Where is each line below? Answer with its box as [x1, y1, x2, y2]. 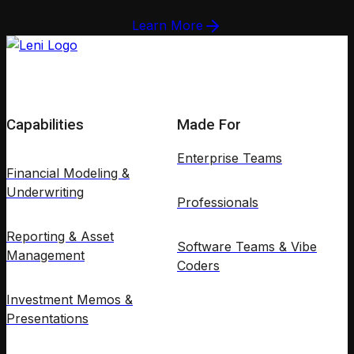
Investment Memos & [6, 291, 133, 307]
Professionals [177, 194, 258, 210]
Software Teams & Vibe [177, 238, 317, 254]
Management [6, 247, 85, 263]
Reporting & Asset [6, 228, 114, 244]
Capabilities [6, 115, 84, 134]
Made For [177, 115, 241, 134]
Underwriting [6, 183, 84, 200]
